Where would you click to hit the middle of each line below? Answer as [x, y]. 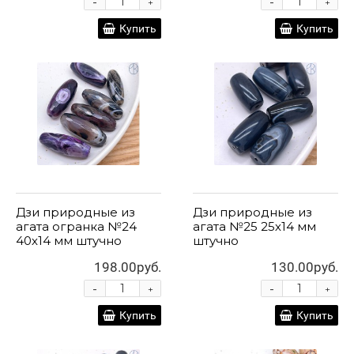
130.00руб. [305, 267]
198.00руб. [128, 267]
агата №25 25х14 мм [254, 227]
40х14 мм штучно [69, 241]
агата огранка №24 [76, 227]
